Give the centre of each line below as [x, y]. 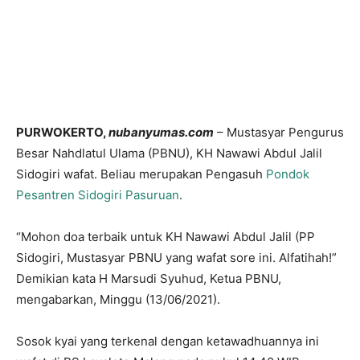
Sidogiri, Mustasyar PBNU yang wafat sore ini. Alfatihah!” [176, 258]
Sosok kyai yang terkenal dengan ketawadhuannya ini [168, 341]
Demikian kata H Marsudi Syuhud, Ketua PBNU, [149, 278]
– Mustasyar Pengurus [279, 132]
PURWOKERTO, [62, 132]
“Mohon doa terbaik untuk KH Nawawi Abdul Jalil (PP [166, 237]
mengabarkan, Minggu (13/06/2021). [118, 299]
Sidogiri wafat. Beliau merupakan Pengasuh [141, 174]
